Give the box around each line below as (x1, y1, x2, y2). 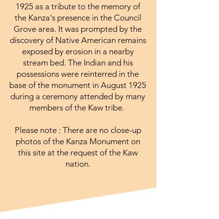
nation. (65, 158, 90, 169)
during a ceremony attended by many (10, 91, 145, 101)
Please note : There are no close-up (14, 125, 141, 135)
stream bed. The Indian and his (22, 57, 133, 67)
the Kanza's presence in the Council (14, 12, 141, 22)
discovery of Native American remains (9, 35, 146, 45)
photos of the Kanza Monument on (15, 136, 140, 146)
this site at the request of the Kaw (18, 147, 138, 157)
